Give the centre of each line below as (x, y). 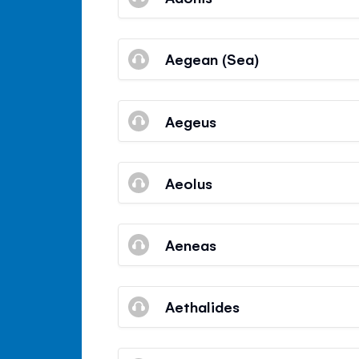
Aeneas (191, 244)
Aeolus (189, 182)
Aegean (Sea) (212, 59)
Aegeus (191, 121)
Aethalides (203, 307)
